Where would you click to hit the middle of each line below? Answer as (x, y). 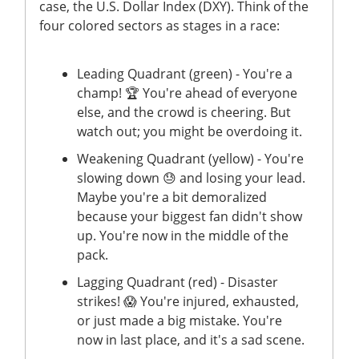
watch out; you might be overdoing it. (191, 131)
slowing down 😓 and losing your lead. (191, 177)
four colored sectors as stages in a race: (161, 25)
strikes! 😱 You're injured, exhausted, (188, 301)
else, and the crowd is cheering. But (184, 112)
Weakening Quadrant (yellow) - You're (190, 158)
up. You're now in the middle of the (183, 235)
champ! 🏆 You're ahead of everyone (187, 93)
